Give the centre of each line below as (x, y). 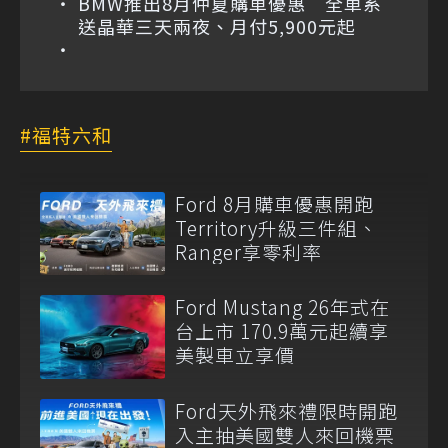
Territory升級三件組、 (276, 228)
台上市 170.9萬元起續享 (282, 331)
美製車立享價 (235, 355)
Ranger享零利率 (248, 252)
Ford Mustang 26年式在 (282, 307)
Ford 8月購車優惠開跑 (274, 204)
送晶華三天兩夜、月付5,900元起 (217, 26)
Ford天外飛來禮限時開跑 (286, 410)
